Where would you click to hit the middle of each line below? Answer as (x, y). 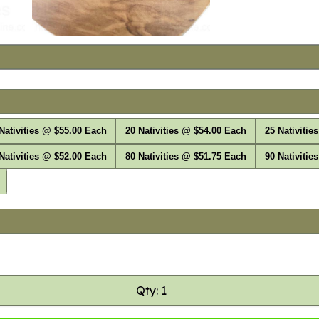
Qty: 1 (151, 290)
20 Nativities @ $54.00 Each (185, 131)
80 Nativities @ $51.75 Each (185, 156)
